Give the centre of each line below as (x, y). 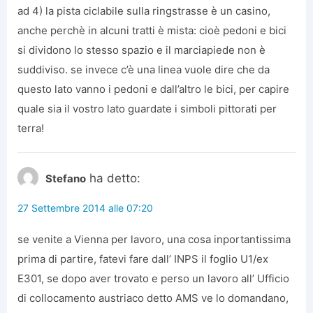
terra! (31, 129)
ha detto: (115, 179)
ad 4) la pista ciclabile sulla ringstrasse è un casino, (144, 11)
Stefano (66, 179)
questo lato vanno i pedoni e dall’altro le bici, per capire (153, 89)
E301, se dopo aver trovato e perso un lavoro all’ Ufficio (153, 279)
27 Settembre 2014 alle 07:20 (85, 208)
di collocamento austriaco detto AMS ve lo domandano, (153, 298)
